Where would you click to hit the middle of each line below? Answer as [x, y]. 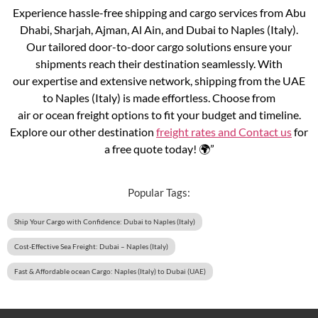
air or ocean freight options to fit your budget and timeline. [159, 114]
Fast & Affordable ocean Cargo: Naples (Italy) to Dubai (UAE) [110, 271]
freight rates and [197, 131]
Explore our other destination [83, 131]
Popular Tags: [159, 192]
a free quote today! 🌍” [159, 148]
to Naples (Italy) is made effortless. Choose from [159, 97]
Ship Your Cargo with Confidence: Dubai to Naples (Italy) [105, 221]
